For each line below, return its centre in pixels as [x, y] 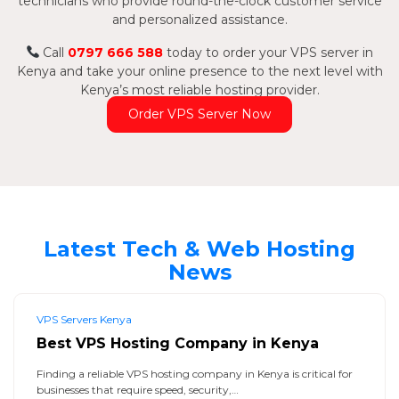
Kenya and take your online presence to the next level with [199, 71]
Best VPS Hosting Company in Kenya [178, 343]
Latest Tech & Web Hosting [199, 248]
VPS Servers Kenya [84, 319]
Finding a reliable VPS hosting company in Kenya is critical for [195, 373]
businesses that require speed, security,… [138, 389]
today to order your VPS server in [269, 52]
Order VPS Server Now [199, 114]
